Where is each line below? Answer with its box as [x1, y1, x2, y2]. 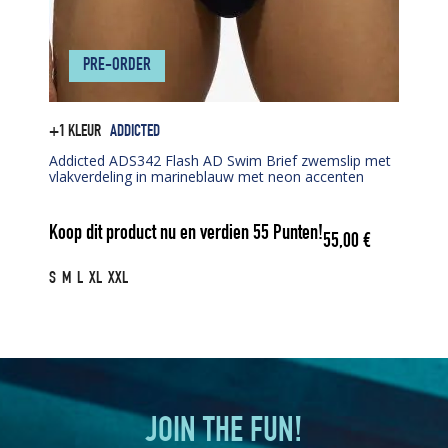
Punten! [269, 224, 323, 246]
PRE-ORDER [83, 56, 151, 75]
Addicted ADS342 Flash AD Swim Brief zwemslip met [49, 150, 391, 170]
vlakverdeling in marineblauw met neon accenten [49, 166, 364, 186]
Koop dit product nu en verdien [49, 224, 253, 246]
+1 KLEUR [49, 123, 101, 141]
